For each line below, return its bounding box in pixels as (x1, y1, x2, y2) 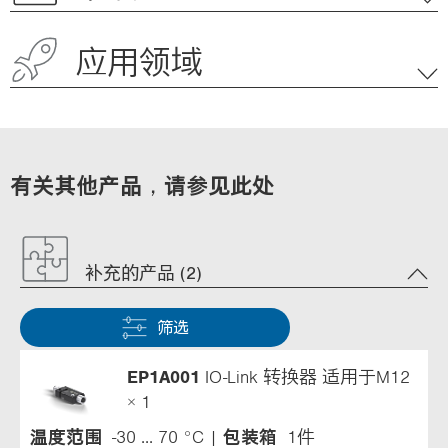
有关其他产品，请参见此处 (10, 173, 274, 196)
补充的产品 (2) (85, 263, 202, 282)
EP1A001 (127, 367, 200, 386)
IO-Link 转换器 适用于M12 (200, 367, 410, 386)
